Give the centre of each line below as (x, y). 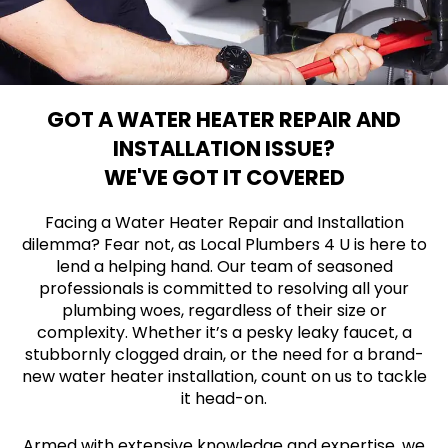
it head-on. (224, 398)
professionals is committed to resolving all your (224, 288)
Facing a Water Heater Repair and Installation (224, 222)
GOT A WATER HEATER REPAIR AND (224, 119)
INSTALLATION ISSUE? (224, 148)
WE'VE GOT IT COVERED (224, 177)
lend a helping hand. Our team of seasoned (224, 266)
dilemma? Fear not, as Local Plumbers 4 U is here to (224, 244)
